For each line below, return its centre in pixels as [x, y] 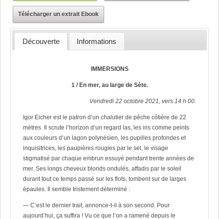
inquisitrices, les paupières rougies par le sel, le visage [95, 148]
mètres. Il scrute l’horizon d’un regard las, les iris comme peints [106, 127]
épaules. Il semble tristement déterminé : [76, 189]
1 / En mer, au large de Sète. [109, 85]
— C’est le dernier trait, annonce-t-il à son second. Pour [96, 205]
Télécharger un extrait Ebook [58, 14]
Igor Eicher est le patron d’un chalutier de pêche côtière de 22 [104, 117]
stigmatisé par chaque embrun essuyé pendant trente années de [108, 158]
